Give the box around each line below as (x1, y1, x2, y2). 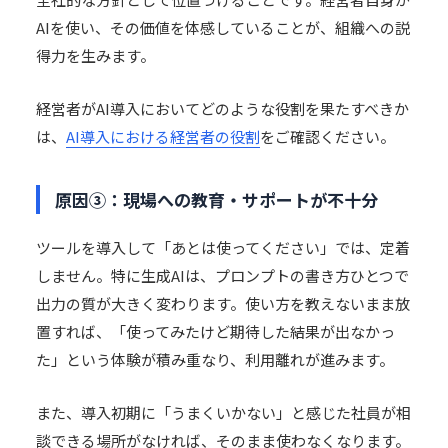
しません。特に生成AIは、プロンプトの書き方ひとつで (36, 265, 409, 286)
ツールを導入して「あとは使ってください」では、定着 (36, 237, 410, 258)
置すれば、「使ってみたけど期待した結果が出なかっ (36, 321, 395, 342)
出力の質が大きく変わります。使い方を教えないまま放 (36, 293, 410, 314)
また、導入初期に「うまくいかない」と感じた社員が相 (36, 402, 411, 423)
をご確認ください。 (260, 126, 395, 147)
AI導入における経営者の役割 (66, 126, 260, 147)
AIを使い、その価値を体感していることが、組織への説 (36, 17, 410, 38)
